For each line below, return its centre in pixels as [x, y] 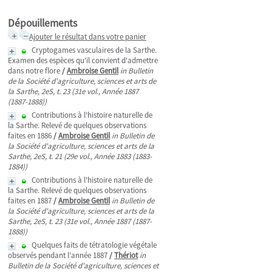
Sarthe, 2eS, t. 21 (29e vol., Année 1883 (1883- [80, 156]
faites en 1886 [30, 136]
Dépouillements [42, 23]
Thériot [126, 255]
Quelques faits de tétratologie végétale [94, 245]
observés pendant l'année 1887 [58, 255]
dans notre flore [34, 71]
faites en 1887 [30, 201]
